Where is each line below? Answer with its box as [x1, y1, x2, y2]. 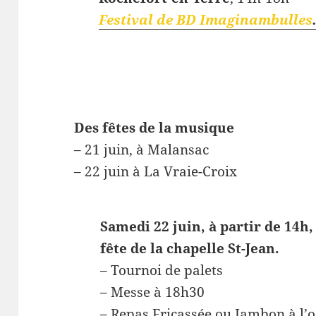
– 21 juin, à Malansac [74, 140, 209, 159]
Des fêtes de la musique [74, 119, 235, 138]
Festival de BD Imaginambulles [99, 11, 313, 30]
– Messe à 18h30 [100, 282, 205, 301]
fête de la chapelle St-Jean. [100, 238, 280, 257]
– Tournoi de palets [100, 260, 224, 279]
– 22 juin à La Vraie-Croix [74, 162, 238, 181]
